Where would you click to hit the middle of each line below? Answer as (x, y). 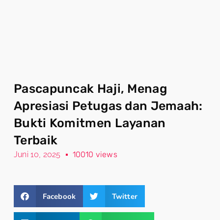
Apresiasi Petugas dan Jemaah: (108, 106)
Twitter (125, 196)
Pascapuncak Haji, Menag (90, 89)
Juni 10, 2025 (37, 154)
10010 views (95, 154)
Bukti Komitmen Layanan (90, 123)
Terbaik (36, 140)
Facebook (59, 196)
